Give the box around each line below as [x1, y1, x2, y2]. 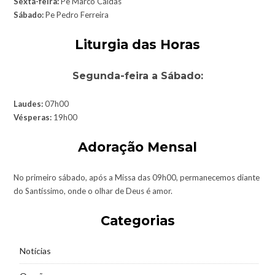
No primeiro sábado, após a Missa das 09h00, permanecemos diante [13, 172, 260, 182]
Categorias [100, 212, 175, 228]
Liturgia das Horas [75, 36, 200, 52]
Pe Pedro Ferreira [43, 9, 109, 20]
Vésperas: [13, 112, 53, 122]
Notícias [19, 245, 51, 256]
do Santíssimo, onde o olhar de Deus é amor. [13, 185, 172, 196]
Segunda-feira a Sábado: [72, 69, 203, 82]
